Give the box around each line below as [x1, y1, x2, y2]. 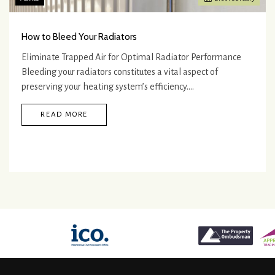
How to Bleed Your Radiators [21, 31, 137, 43]
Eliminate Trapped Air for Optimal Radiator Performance [21, 52, 241, 63]
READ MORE [41, 110, 88, 119]
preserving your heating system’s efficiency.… [21, 82, 194, 92]
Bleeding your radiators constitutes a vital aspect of [21, 67, 218, 77]
